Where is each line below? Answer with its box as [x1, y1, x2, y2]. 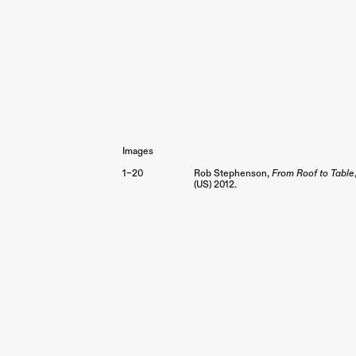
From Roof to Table [271, 168, 354, 180]
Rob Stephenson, [193, 168, 272, 180]
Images [122, 145, 153, 158]
